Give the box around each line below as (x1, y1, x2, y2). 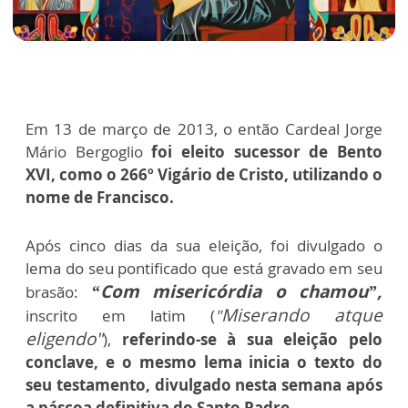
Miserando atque (221, 303, 382, 328)
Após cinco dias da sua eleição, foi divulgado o (25, 235, 382, 257)
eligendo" (25, 327, 103, 352)
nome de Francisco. (25, 187, 174, 209)
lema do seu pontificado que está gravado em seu (25, 258, 382, 280)
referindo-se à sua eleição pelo (121, 329, 383, 351)
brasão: (25, 281, 78, 303)
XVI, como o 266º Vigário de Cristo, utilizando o (25, 164, 382, 186)
